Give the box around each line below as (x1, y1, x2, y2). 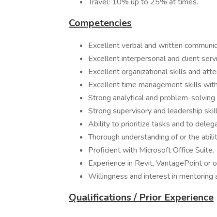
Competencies (69, 16, 132, 30)
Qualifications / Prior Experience (69, 191, 214, 204)
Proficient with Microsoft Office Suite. (88, 145, 214, 155)
